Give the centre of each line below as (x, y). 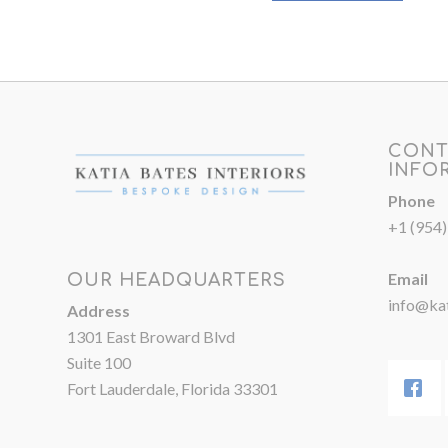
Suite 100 (99, 362)
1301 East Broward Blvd (151, 336)
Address (98, 310)
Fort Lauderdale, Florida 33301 (172, 388)
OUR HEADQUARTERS (176, 279)
